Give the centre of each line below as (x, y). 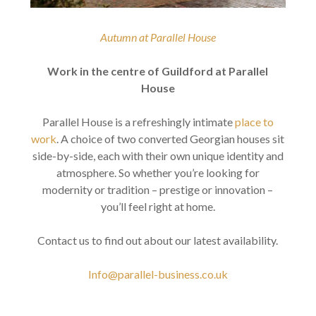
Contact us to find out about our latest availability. (158, 241)
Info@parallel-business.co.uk (158, 274)
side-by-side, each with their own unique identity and (158, 156)
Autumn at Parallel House (158, 37)
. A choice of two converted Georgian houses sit (171, 139)
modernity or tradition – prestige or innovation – (158, 190)
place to (254, 122)
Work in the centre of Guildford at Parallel (158, 71)
